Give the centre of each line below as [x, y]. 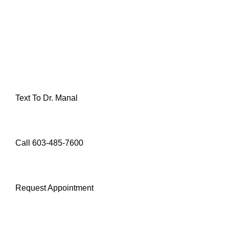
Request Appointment [54, 188]
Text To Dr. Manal [47, 98]
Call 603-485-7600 [49, 143]
